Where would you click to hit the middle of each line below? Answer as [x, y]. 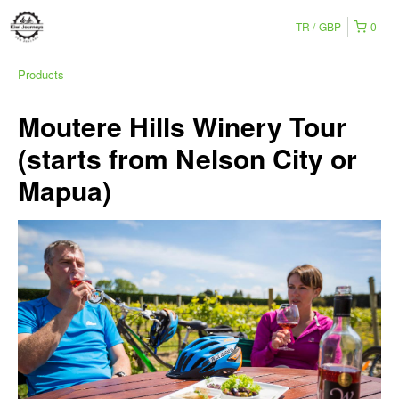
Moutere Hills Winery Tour [182, 126]
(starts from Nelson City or [187, 158]
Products [41, 74]
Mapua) [65, 190]
